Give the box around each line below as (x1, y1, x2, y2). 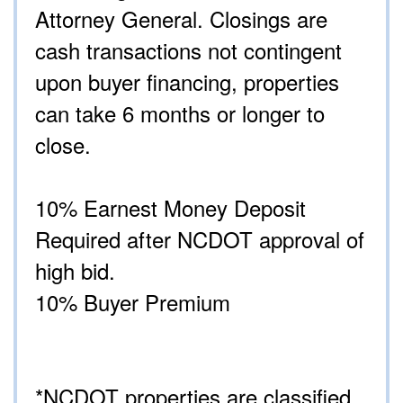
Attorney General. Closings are (35, 3, 327, 35)
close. (35, 129, 91, 161)
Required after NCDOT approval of (35, 223, 364, 255)
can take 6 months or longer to (35, 97, 325, 130)
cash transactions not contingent (35, 34, 342, 67)
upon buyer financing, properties (35, 66, 339, 98)
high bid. (35, 255, 115, 287)
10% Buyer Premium (35, 286, 230, 318)
